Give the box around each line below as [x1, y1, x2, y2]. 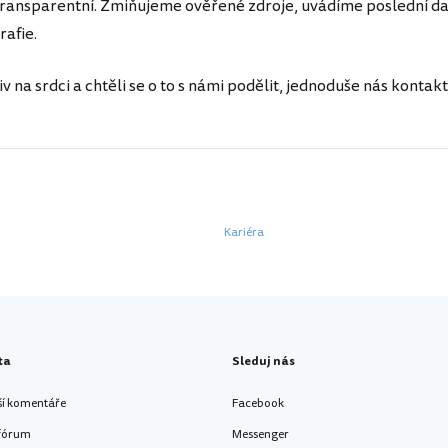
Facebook [232, 395, 284, 412]
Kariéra [224, 224, 264, 241]
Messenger [232, 426, 289, 443]
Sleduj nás [232, 353, 295, 370]
